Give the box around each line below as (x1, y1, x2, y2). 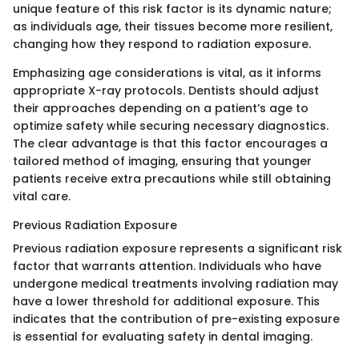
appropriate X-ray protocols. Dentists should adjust (13, 83, 319, 99)
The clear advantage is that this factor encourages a (13, 135, 328, 152)
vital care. (13, 188, 71, 205)
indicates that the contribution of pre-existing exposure (13, 311, 340, 328)
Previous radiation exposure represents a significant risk (13, 240, 342, 257)
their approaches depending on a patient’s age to (13, 100, 309, 117)
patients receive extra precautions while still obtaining (13, 171, 331, 188)
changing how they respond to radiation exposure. (13, 36, 311, 53)
